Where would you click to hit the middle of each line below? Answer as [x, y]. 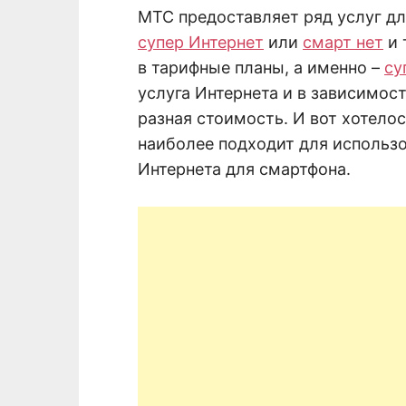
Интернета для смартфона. [244, 169]
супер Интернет [201, 42]
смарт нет [343, 42]
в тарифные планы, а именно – [261, 67]
